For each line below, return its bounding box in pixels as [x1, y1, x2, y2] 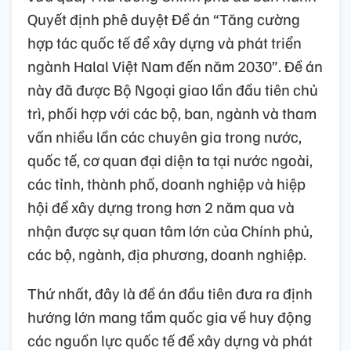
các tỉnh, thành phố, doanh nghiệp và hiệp [27, 172, 306, 194]
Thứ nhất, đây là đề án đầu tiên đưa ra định [27, 282, 313, 303]
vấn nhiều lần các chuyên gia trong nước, [27, 125, 302, 147]
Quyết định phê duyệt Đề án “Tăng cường [27, 8, 300, 29]
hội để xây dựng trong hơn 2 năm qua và [27, 196, 295, 217]
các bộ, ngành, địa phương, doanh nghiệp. [27, 243, 306, 264]
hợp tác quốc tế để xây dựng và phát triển [27, 31, 302, 52]
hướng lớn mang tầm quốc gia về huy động [27, 306, 312, 327]
